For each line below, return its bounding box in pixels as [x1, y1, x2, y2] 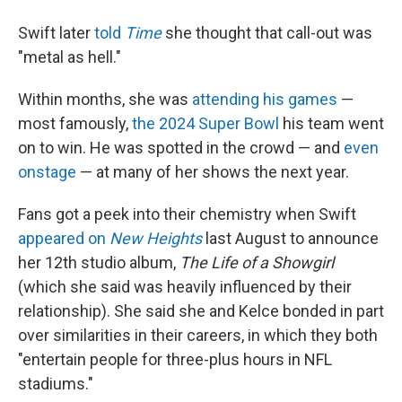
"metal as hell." [18, 48, 121, 67]
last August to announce [205, 229, 379, 249]
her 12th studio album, [18, 253, 179, 273]
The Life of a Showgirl [179, 253, 334, 273]
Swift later [18, 23, 94, 43]
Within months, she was [18, 90, 192, 109]
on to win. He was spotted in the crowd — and [18, 138, 344, 158]
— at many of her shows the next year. [76, 162, 349, 182]
